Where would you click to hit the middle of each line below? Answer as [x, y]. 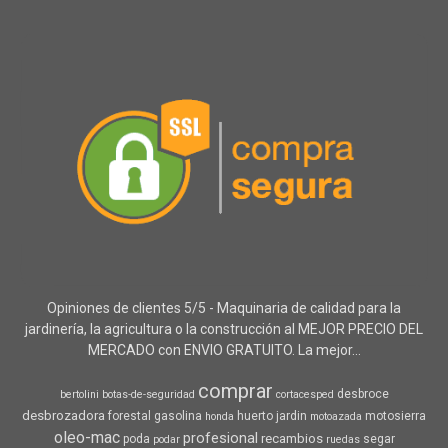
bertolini [79, 394]
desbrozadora [63, 415]
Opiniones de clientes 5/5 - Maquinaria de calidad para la [224, 307]
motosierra [395, 415]
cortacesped [304, 394]
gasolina [178, 415]
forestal [129, 415]
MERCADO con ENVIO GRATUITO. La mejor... [224, 349]
